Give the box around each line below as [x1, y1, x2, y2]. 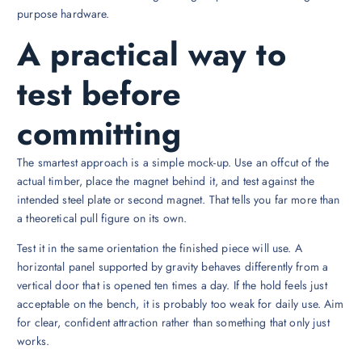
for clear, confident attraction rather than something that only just [17, 314, 330, 331]
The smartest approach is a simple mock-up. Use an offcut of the [17, 154, 329, 171]
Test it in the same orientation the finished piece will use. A [17, 240, 302, 257]
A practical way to [17, 32, 286, 78]
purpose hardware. [17, 6, 110, 23]
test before [17, 71, 181, 118]
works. [17, 333, 49, 350]
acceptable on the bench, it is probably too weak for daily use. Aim [17, 296, 344, 313]
